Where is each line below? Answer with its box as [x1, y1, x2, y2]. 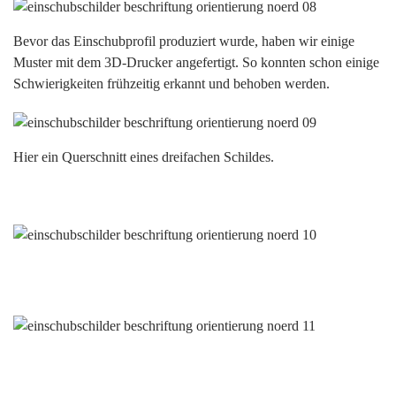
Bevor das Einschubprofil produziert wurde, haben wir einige [13, 34, 354, 49]
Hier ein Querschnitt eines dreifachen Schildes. [13, 149, 274, 164]
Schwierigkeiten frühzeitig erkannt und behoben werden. [13, 76, 333, 91]
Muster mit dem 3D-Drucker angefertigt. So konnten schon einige [13, 55, 379, 70]
